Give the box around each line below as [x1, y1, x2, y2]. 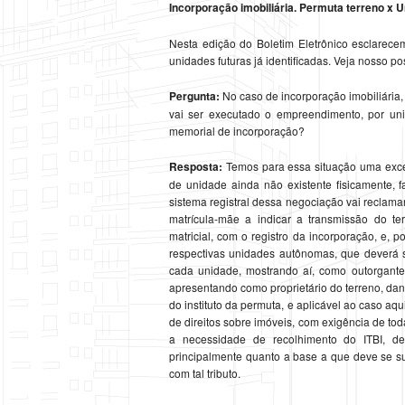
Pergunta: [169, 88, 220, 105]
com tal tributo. [169, 365, 240, 381]
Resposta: [169, 158, 222, 175]
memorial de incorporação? [169, 123, 305, 139]
